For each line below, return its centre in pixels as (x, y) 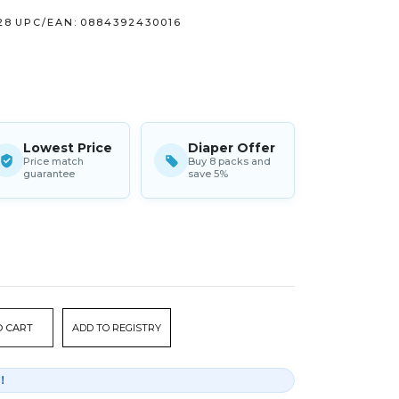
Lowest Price (68, 148)
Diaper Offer (232, 148)
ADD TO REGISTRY (117, 328)
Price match (53, 161)
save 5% (208, 174)
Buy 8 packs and (229, 161)
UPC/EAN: (46, 22)
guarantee (49, 174)
